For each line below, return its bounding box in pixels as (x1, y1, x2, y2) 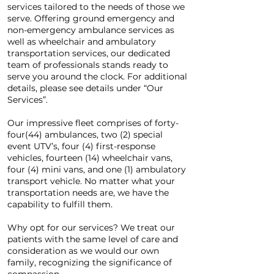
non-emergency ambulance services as (7, 24, 174, 35)
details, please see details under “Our (7, 83, 163, 94)
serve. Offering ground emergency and (7, 13, 174, 24)
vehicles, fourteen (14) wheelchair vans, (7, 152, 172, 163)
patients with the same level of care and (7, 234, 178, 245)
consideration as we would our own (7, 245, 159, 256)
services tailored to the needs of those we (7, 1, 185, 12)
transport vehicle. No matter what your (7, 176, 175, 187)
